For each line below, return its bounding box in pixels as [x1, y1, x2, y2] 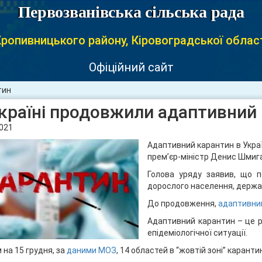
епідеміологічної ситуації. [147, 228, 248, 237]
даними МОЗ [67, 246, 117, 255]
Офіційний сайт [88, 60, 174, 74]
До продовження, [147, 199, 219, 208]
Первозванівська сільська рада [18, 3, 244, 21]
